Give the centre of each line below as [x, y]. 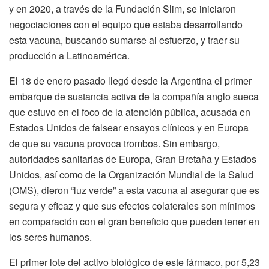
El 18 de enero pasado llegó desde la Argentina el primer [130, 80]
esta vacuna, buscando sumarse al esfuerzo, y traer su [124, 40]
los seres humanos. [50, 237]
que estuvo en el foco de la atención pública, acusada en [130, 112]
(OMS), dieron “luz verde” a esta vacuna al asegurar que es [134, 190]
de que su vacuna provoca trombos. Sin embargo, [114, 143]
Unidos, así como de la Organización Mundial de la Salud [131, 174]
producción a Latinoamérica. [69, 55]
